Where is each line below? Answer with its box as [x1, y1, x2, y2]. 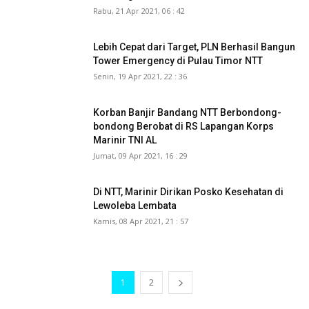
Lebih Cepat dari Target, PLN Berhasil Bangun [93, 41, 295, 52]
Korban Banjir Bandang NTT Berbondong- [93, 106, 281, 118]
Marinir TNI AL [93, 134, 157, 146]
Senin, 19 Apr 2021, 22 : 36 [93, 70, 187, 81]
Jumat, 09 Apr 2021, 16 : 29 [93, 150, 188, 161]
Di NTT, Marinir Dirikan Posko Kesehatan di [93, 186, 283, 197]
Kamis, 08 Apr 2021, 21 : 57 [93, 215, 188, 226]
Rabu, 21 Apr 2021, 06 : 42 [93, 5, 185, 16]
